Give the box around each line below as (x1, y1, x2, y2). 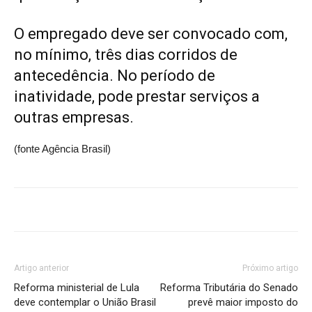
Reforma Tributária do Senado (160, 281, 298, 294)
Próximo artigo (242, 263, 298, 273)
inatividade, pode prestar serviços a (14, 87, 260, 105)
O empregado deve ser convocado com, (14, 24, 288, 42)
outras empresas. (14, 108, 134, 126)
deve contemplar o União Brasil (14, 295, 156, 309)
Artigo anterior (14, 263, 69, 273)
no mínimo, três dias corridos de (14, 45, 237, 63)
